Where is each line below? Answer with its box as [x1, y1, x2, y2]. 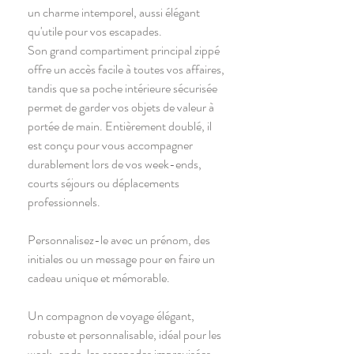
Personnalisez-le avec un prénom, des [28, 231, 210, 250]
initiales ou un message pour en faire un [28, 250, 215, 269]
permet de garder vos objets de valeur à [28, 98, 214, 117]
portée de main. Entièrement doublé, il [28, 117, 212, 136]
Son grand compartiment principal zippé [28, 41, 220, 60]
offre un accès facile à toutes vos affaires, [28, 60, 224, 79]
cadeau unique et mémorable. [28, 269, 170, 288]
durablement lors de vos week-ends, [28, 155, 201, 174]
